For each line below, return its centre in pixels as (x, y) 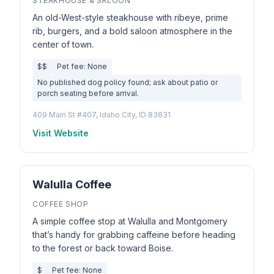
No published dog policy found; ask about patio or (128, 82)
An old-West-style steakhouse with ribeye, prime (130, 17)
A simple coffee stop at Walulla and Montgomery (130, 221)
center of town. (63, 44)
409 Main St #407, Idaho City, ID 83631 (102, 115)
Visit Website (61, 133)
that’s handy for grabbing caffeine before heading (134, 235)
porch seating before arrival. (88, 93)
